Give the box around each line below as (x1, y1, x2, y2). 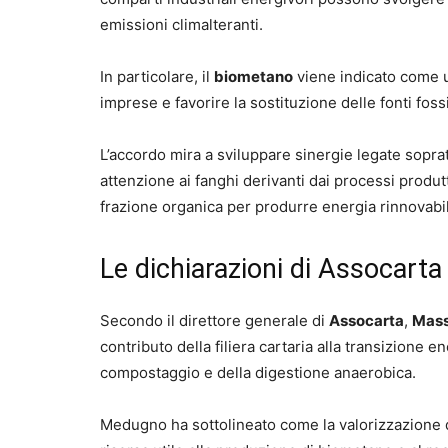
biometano (214, 67, 293, 87)
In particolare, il (100, 67, 214, 87)
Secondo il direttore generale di (100, 311, 329, 331)
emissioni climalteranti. (100, 15, 263, 35)
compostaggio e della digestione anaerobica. (100, 363, 416, 383)
